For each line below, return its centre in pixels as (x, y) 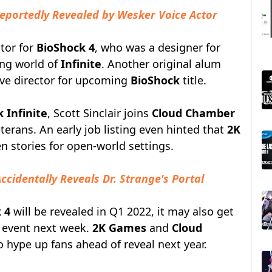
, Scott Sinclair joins (100, 113)
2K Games (119, 228)
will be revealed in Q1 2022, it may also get (122, 211)
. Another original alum (161, 64)
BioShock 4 (66, 47)
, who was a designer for (158, 47)
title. (193, 80)
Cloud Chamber (193, 113)
